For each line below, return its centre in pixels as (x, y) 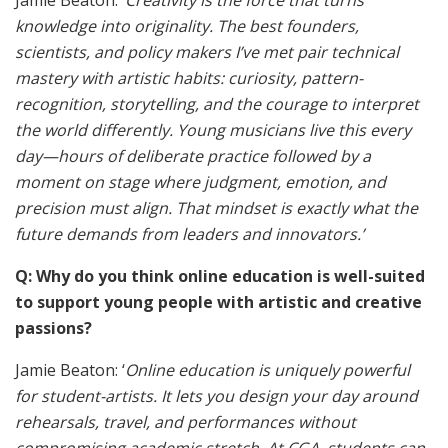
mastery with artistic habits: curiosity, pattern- (189, 78)
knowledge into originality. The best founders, (187, 26)
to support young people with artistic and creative (218, 302)
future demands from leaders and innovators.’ (189, 234)
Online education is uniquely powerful (267, 370)
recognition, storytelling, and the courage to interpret (217, 104)
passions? (53, 328)
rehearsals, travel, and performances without (185, 422)
